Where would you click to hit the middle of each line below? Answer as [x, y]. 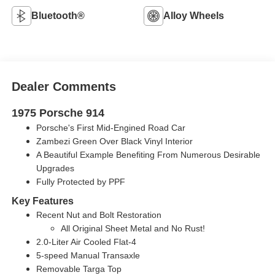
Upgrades [55, 168]
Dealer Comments [64, 86]
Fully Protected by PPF [80, 181]
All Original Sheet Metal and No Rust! [133, 228]
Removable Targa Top [79, 269]
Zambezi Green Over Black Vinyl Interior [114, 141]
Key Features [42, 201]
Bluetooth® [58, 16]
